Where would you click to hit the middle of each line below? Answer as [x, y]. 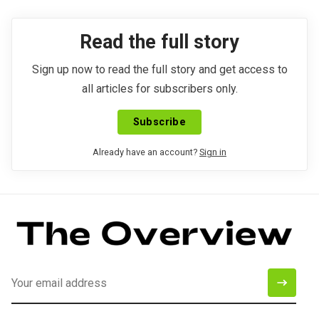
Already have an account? [145, 152]
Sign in [213, 152]
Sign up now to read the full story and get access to [159, 69]
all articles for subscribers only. [159, 88]
